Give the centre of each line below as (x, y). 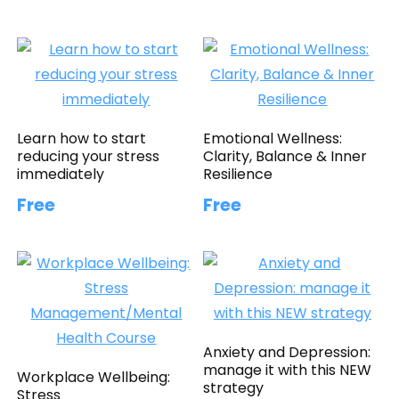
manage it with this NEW (288, 370)
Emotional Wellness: (273, 138)
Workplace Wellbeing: (94, 377)
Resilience (238, 174)
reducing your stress (89, 156)
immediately (61, 174)
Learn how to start (82, 138)
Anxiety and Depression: (287, 352)
